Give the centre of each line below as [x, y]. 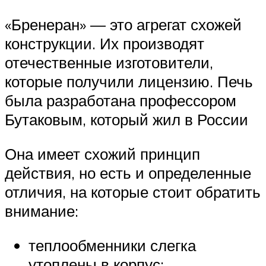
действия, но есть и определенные [128, 172]
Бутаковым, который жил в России [126, 120]
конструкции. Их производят [104, 44]
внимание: [42, 210]
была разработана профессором [121, 101]
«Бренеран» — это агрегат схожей [123, 25]
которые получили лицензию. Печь [129, 82]
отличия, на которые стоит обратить [133, 191]
